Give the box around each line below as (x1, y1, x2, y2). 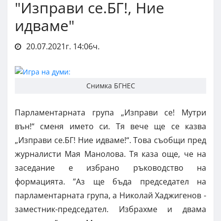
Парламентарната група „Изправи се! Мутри (15, 107, 206, 118)
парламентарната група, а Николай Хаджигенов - (15, 190, 206, 201)
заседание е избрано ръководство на (15, 162, 206, 174)
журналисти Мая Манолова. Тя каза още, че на (15, 148, 206, 160)
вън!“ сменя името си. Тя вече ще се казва (15, 121, 206, 132)
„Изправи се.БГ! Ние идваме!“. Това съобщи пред (15, 135, 206, 146)
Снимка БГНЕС (86, 81, 135, 91)
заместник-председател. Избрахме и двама (15, 204, 206, 215)
